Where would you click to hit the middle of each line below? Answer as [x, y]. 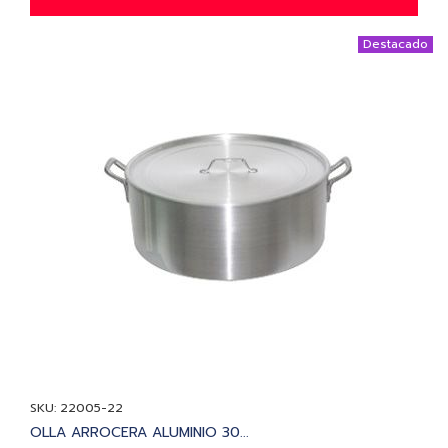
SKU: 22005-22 [76, 407]
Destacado [395, 43]
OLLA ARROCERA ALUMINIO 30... [139, 432]
